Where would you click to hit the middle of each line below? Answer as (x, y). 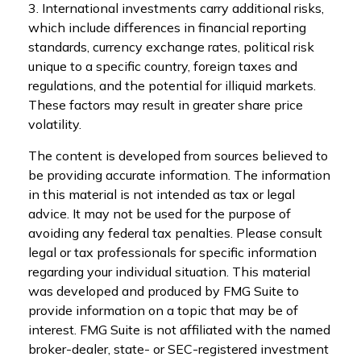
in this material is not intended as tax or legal (162, 194)
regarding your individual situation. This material (169, 271)
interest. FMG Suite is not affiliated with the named (179, 329)
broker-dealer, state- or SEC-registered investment (178, 349)
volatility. (55, 124)
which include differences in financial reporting (167, 27)
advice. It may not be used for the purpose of (160, 213)
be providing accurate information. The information (179, 174)
